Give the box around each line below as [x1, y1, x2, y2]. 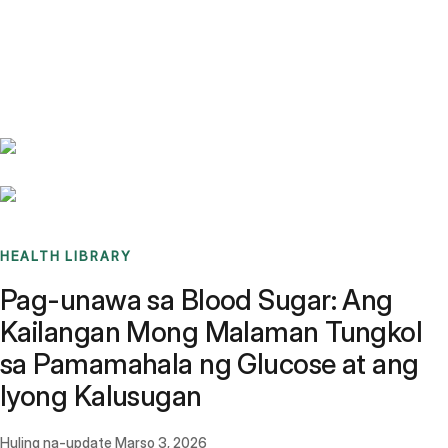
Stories [103, 16, 146, 34]
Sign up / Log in [49, 40, 152, 58]
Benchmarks [24, 16, 103, 34]
